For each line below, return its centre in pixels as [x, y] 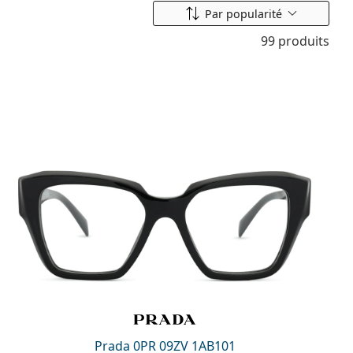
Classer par [271, 13]
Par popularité [243, 13]
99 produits [295, 41]
